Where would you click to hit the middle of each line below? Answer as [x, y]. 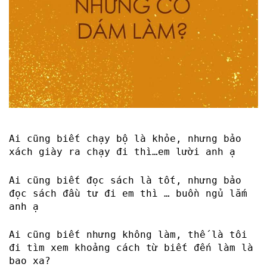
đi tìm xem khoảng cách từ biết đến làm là [131, 248]
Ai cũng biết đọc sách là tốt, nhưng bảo [125, 180]
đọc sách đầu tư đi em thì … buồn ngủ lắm [128, 193]
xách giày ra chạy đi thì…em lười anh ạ [122, 152]
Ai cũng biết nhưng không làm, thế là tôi [128, 235]
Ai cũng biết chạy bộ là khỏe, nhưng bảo [125, 139]
